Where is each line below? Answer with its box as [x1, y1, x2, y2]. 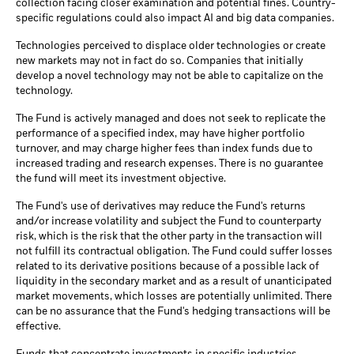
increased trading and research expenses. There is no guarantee [16, 159, 323, 170]
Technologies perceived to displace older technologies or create [16, 41, 326, 52]
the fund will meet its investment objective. [16, 174, 226, 185]
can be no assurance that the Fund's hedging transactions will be [16, 307, 330, 318]
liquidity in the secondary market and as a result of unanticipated [16, 277, 332, 288]
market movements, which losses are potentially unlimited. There [16, 292, 332, 303]
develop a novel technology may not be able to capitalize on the [16, 71, 323, 82]
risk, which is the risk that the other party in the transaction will [16, 232, 322, 243]
